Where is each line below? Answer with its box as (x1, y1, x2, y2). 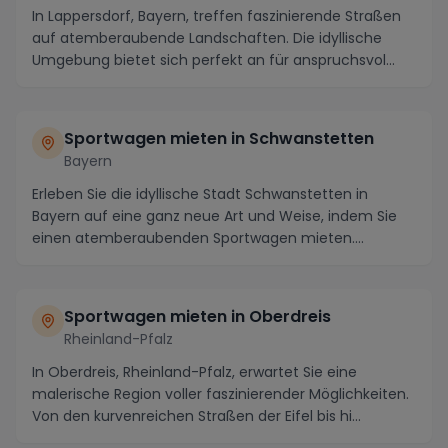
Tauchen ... (32, 249, 108, 270)
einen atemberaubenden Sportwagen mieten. (32, 227, 355, 248)
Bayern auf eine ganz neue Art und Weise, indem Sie (32, 205, 397, 226)
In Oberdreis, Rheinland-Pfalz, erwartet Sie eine (32, 361, 357, 382)
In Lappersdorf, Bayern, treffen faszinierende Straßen (32, 5, 401, 26)
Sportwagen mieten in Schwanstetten (64, 126, 374, 150)
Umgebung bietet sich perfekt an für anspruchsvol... (32, 49, 395, 70)
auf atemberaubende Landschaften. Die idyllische (32, 27, 382, 48)
